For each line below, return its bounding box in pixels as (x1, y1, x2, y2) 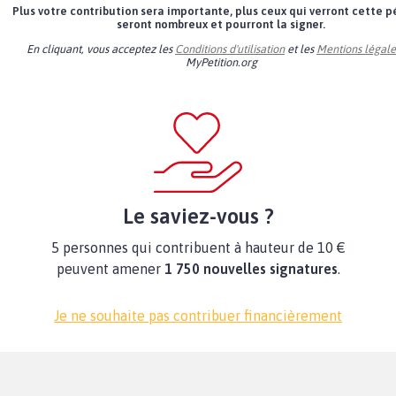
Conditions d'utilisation (175, 42, 285, 57)
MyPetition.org (185, 56, 257, 70)
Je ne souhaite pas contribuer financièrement (54, 308, 342, 324)
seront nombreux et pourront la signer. (117, 18, 325, 32)
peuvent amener (56, 261, 164, 278)
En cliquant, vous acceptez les (27, 42, 175, 57)
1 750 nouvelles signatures (164, 261, 338, 278)
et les (285, 42, 316, 57)
